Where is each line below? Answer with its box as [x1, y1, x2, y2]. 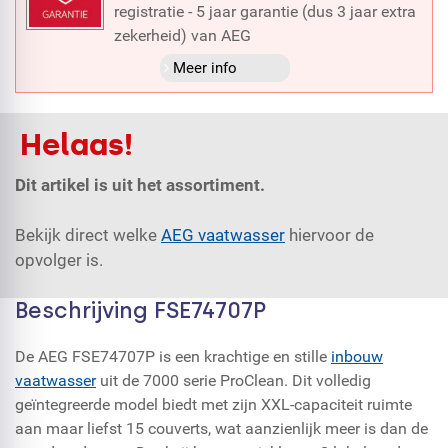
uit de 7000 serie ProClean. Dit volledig [96, 370, 371, 390]
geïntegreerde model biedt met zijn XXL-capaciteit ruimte [15, 394, 412, 414]
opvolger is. [15, 249, 103, 270]
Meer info [173, 58, 237, 77]
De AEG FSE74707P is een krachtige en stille [15, 346, 331, 366]
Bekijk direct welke [15, 224, 161, 245]
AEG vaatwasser [161, 224, 285, 245]
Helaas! [20, 126, 133, 163]
